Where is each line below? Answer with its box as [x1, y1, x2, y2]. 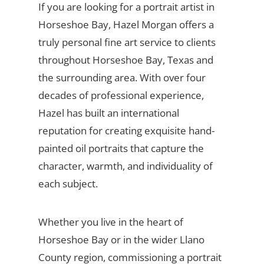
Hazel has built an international [38, 105, 179, 120]
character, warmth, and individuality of [38, 159, 213, 173]
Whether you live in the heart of [38, 214, 183, 229]
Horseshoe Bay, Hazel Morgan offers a [38, 17, 214, 31]
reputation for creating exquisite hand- [38, 123, 214, 137]
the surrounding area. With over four [38, 70, 206, 84]
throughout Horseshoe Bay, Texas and [38, 52, 213, 67]
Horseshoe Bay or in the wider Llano [38, 232, 204, 246]
